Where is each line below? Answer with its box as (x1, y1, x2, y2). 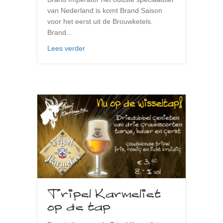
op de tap (47, 199, 111, 217)
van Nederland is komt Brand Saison (47, 6, 162, 15)
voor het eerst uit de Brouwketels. (47, 17, 153, 26)
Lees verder (47, 44, 85, 53)
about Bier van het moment (85, 44, 170, 52)
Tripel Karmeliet (47, 186, 161, 204)
